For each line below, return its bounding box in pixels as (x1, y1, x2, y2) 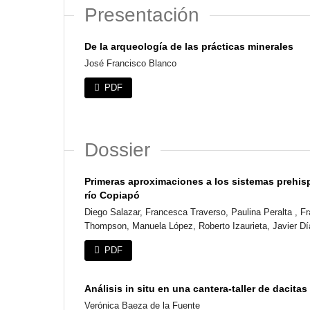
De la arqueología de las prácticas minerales (84, 40, 293, 52)
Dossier (84, 138, 150, 161)
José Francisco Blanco (84, 57, 176, 69)
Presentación (84, 3, 199, 26)
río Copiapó (84, 189, 140, 201)
